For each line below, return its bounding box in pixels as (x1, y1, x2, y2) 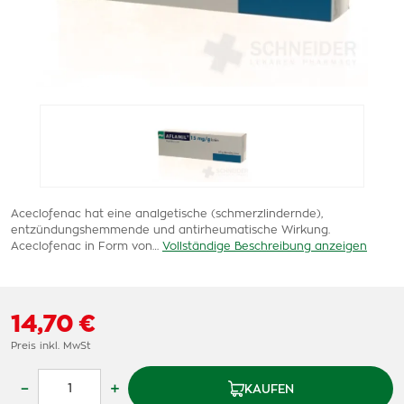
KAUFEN (243, 384, 294, 396)
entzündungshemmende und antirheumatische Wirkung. (11, 225, 330, 235)
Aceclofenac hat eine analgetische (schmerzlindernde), (11, 208, 323, 219)
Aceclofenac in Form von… (11, 241, 159, 252)
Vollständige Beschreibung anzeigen (162, 241, 367, 252)
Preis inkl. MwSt (11, 341, 90, 351)
